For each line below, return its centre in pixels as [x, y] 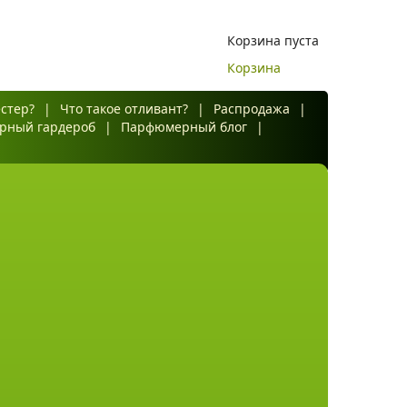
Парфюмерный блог [184, 127]
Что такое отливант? [124, 109]
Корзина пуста [273, 40]
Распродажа [252, 109]
